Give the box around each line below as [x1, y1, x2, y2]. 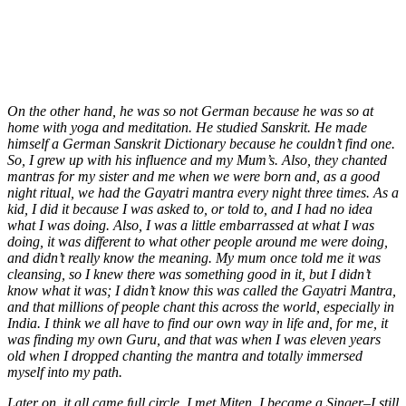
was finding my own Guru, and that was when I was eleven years [7, 331, 381, 347]
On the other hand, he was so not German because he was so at [7, 102, 373, 119]
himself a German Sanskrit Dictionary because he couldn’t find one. [7, 135, 395, 151]
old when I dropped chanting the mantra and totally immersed [7, 347, 362, 363]
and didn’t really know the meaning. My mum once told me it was [7, 249, 381, 266]
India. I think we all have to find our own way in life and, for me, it [7, 314, 388, 331]
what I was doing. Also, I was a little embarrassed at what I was [7, 217, 374, 233]
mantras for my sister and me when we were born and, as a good [7, 168, 380, 184]
